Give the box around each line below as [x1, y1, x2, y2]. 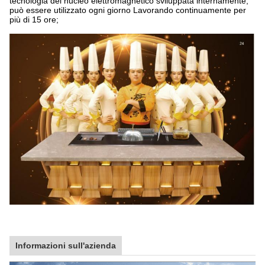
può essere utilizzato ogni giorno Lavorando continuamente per [9, 5, 246, 15]
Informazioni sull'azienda [15, 240, 116, 250]
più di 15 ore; [9, 15, 59, 24]
